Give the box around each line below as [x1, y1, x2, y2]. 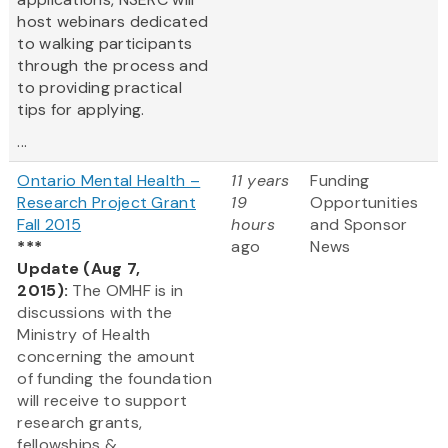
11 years [231, 170, 290, 192]
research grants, [17, 412, 143, 434]
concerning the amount [17, 346, 196, 368]
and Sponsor [310, 214, 408, 236]
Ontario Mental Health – [17, 170, 201, 192]
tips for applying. [17, 99, 145, 121]
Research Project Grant [17, 192, 196, 214]
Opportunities [310, 192, 419, 214]
